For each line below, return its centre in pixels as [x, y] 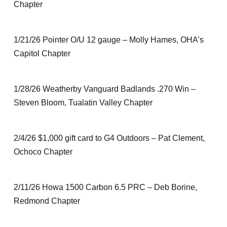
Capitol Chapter [42, 53]
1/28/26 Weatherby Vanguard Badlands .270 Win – [104, 89]
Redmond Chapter [47, 201]
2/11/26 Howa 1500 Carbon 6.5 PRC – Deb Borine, [105, 187]
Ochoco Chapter [43, 152]
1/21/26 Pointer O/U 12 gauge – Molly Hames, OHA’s [108, 40]
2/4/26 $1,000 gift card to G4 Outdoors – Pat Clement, [109, 138]
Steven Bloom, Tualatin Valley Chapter [83, 103]
